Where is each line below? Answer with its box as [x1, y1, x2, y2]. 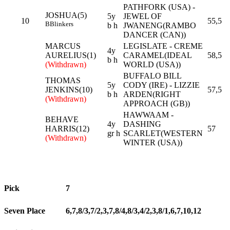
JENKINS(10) [45, 85, 92, 94]
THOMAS [45, 76, 81, 85]
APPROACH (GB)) [123, 99, 190, 108]
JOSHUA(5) [45, 11, 87, 20]
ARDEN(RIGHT [123, 90, 181, 99]
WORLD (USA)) [123, 60, 181, 69]
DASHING [123, 120, 161, 128]
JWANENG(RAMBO [123, 21, 196, 30]
